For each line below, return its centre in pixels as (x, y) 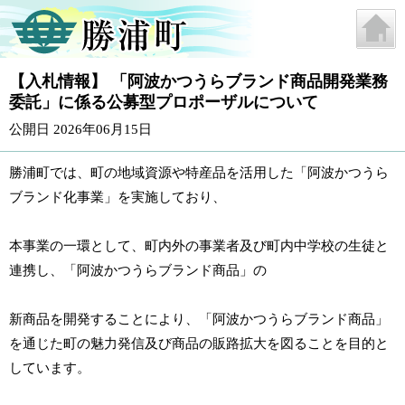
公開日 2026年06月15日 (80, 129)
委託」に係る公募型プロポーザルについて (164, 102)
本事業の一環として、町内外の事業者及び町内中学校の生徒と (199, 246)
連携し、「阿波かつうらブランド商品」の (138, 270)
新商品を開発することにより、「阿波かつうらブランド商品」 (199, 319)
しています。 (50, 368)
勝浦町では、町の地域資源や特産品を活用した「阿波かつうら (199, 173)
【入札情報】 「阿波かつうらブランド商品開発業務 (198, 81)
